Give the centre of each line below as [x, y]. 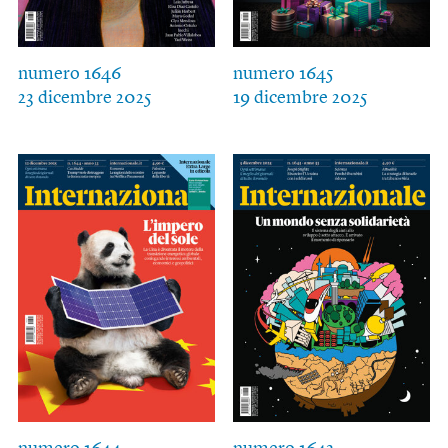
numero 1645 [283, 74]
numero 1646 [69, 74]
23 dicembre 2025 [84, 98]
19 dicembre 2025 [300, 98]
